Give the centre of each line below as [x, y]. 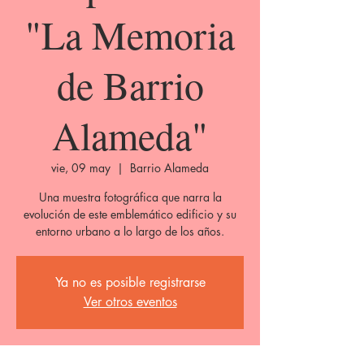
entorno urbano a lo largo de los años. [130, 231]
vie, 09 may [81, 168]
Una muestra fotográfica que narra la [130, 197]
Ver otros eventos [130, 302]
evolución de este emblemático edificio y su [130, 214]
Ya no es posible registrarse [130, 282]
